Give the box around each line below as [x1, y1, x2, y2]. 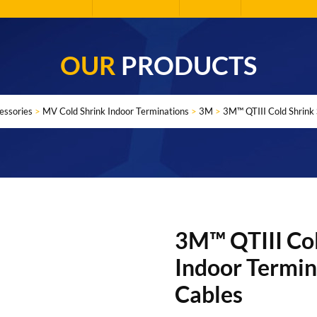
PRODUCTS [121, 50, 257, 81]
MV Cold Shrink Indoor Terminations [42, 105, 189, 117]
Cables [174, 280, 243, 308]
